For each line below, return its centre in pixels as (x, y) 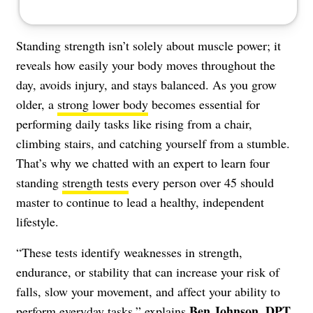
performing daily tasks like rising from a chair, (134, 123)
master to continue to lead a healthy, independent (140, 202)
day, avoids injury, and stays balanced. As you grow (146, 84)
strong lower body (103, 104)
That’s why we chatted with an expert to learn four (143, 162)
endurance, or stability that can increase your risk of (148, 271)
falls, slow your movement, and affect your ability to (148, 291)
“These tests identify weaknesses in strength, (129, 252)
